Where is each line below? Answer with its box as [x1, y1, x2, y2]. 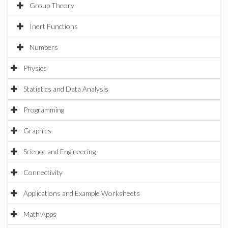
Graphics [23, 126, 51, 135]
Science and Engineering [23, 147, 96, 156]
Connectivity [23, 168, 63, 177]
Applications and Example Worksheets [23, 189, 140, 197]
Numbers [30, 43, 58, 51]
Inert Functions [30, 22, 78, 31]
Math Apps [23, 210, 56, 218]
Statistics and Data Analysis [23, 84, 108, 93]
